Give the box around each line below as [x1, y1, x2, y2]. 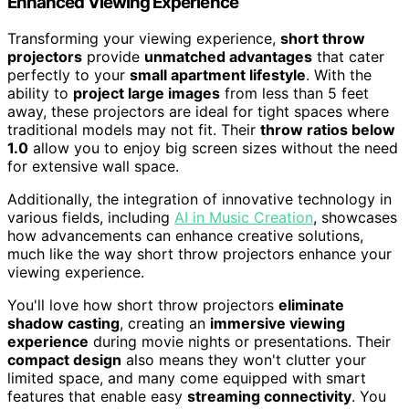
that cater [312, 47, 384, 67]
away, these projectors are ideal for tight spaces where [7, 102, 389, 121]
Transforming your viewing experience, [7, 29, 280, 48]
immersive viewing [210, 314, 345, 333]
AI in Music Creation [174, 208, 313, 227]
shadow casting [7, 314, 120, 333]
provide [82, 47, 144, 67]
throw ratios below [260, 121, 395, 140]
